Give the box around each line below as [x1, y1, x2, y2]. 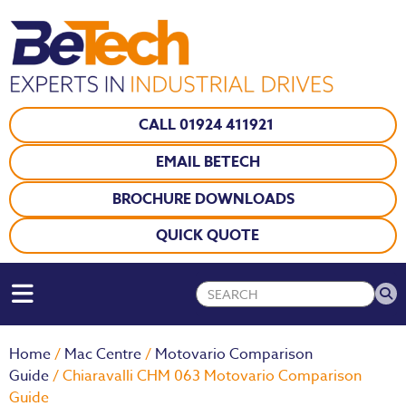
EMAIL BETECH [155, 150, 260, 173]
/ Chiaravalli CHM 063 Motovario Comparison [49, 364, 362, 387]
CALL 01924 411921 [138, 113, 277, 136]
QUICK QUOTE [156, 224, 259, 246]
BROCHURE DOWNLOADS [111, 188, 295, 210]
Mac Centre [64, 343, 141, 365]
